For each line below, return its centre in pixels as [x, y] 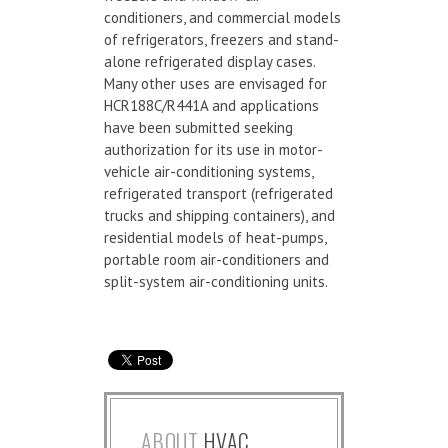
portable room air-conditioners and [216, 259]
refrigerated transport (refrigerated [218, 193]
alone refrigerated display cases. [209, 61]
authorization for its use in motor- [213, 149]
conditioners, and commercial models [222, 17]
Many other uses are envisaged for [215, 83]
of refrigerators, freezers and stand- [221, 39]
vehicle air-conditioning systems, [208, 171]
